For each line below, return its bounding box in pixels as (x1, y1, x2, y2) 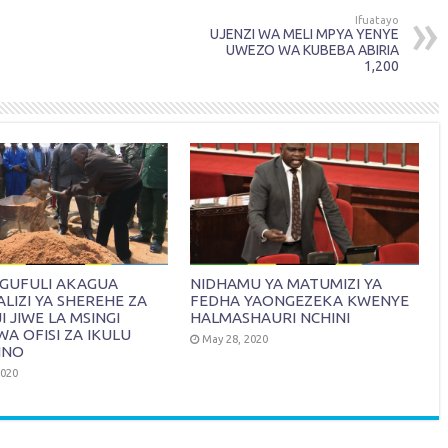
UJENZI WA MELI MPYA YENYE (210, 25, 399, 42)
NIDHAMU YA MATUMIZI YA (190, 274, 383, 292)
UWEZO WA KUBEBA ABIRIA (226, 41, 399, 58)
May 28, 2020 (202, 332, 269, 345)
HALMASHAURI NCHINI (190, 308, 351, 326)
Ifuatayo (355, 13, 399, 26)
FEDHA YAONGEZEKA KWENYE (190, 291, 410, 309)
